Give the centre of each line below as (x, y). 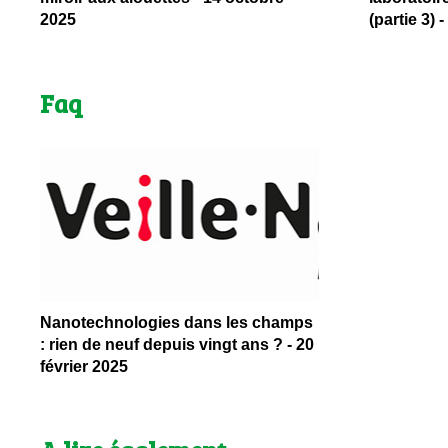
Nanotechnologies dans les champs (176, 323)
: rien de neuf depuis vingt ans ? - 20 (177, 345)
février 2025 (84, 367)
